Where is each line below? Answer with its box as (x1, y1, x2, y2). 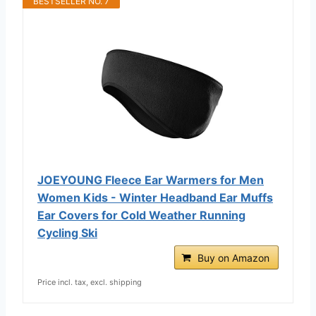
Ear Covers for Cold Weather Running (37, 207, 245, 222)
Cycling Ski (37, 225, 97, 240)
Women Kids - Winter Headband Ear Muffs (37, 190, 273, 205)
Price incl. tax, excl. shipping (37, 276, 142, 287)
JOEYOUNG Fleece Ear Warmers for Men (37, 172, 264, 187)
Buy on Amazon (197, 251, 269, 264)
